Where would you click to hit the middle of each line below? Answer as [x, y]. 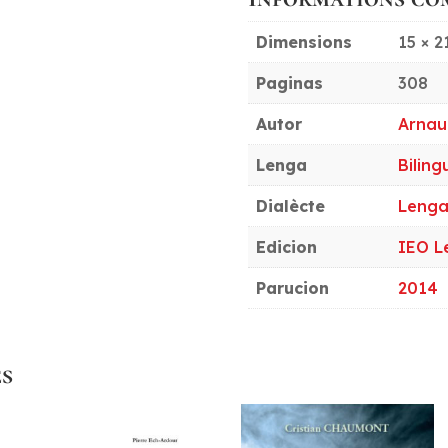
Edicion [287, 247]
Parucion [293, 288]
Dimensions [304, 42]
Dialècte [291, 206]
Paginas [290, 83]
